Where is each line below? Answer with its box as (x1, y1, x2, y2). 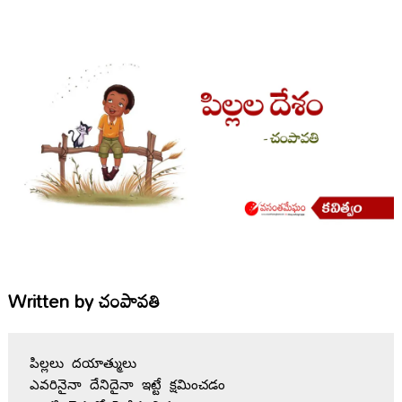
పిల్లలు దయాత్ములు (29, 356, 136, 372)
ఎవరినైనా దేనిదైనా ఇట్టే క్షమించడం (29, 378, 225, 394)
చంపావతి (98, 282, 160, 319)
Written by (7, 282, 93, 319)
